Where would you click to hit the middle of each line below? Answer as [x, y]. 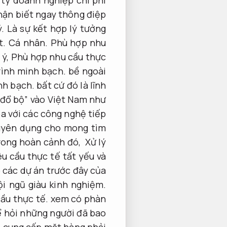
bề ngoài [86, 71]
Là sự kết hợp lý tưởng [55, 28]
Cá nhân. [28, 42]
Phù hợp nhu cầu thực [59, 56]
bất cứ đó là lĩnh [70, 85]
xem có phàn [77, 198]
